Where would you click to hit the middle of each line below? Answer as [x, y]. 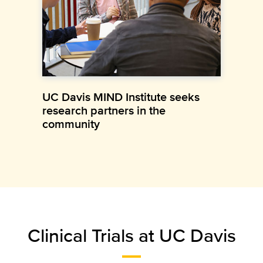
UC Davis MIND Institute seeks [121, 97]
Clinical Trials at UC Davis [131, 235]
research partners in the [104, 110]
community [71, 124]
